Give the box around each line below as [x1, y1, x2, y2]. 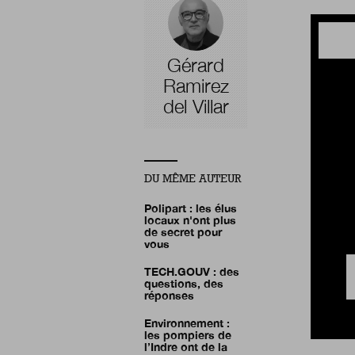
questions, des [144, 276, 223, 290]
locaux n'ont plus [144, 212, 236, 227]
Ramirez [162, 74, 229, 97]
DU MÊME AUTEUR [144, 171, 241, 185]
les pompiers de [144, 327, 231, 342]
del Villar [162, 94, 229, 117]
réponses [144, 288, 194, 302]
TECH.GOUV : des [144, 264, 239, 278]
